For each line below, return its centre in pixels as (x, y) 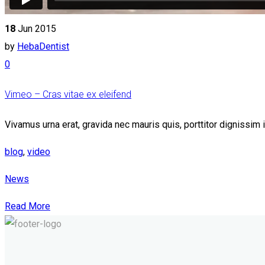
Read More (28, 206)
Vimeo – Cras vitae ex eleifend (68, 95)
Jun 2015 (37, 28)
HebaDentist (43, 46)
